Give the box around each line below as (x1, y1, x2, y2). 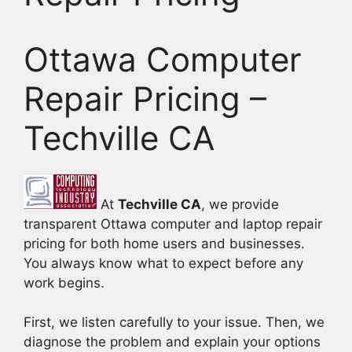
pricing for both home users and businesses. (24, 235, 305, 251)
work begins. (24, 274, 104, 291)
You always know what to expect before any (24, 255, 303, 271)
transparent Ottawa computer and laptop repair (24, 215, 322, 232)
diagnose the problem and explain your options (24, 334, 321, 350)
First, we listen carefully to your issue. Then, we (24, 314, 324, 330)
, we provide (201, 196, 279, 212)
